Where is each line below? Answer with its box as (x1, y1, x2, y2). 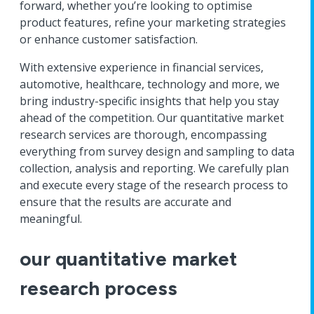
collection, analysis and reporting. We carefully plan (20, 161, 289, 176)
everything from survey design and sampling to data (20, 144, 294, 159)
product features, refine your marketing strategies (20, 15, 286, 30)
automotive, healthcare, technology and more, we (20, 76, 280, 92)
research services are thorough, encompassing (20, 127, 267, 142)
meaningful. (20, 211, 85, 226)
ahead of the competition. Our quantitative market (20, 110, 284, 125)
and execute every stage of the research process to (20, 177, 288, 193)
